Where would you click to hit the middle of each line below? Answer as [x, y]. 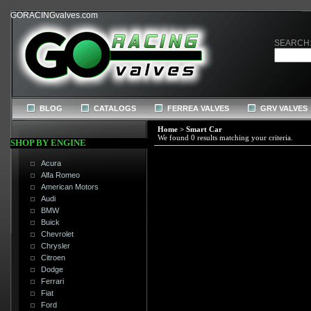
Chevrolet [58, 234]
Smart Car [204, 129]
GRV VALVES [284, 108]
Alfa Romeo [61, 175]
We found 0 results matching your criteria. [225, 137]
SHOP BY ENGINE [48, 143]
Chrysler [56, 246]
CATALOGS [115, 108]
